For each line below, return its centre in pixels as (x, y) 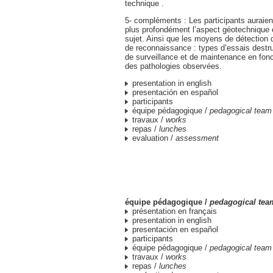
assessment (197, 138)
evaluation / (154, 138)
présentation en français (175, 211)
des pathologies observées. (173, 66)
